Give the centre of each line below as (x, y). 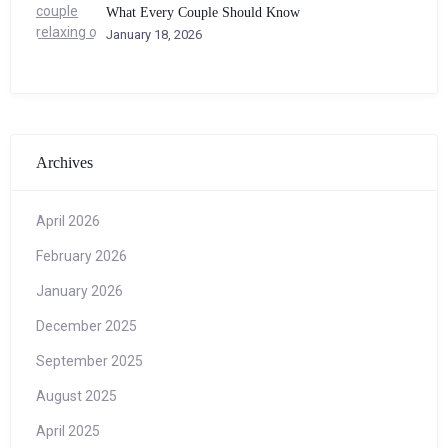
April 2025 (68, 431)
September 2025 (89, 361)
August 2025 (76, 396)
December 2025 (86, 326)
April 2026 (68, 221)
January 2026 (79, 291)
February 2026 (81, 256)
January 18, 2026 (154, 34)
